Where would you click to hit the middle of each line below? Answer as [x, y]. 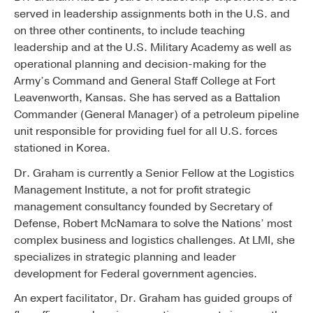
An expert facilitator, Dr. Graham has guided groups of [153, 299]
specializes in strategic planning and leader [125, 257]
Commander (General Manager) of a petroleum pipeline [156, 114]
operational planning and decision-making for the [140, 64]
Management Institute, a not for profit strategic [132, 190]
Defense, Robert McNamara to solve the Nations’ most [153, 223]
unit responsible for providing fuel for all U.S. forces [146, 131]
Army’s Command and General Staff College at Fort [145, 81]
